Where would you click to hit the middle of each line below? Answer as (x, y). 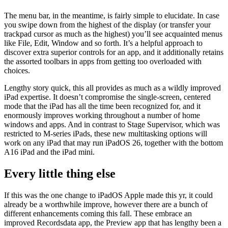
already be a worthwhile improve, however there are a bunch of (106, 205)
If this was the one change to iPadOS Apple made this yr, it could (108, 195)
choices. (17, 71)
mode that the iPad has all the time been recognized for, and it (102, 106)
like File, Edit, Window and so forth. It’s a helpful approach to (103, 43)
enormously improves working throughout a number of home (102, 116)
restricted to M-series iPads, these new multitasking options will (106, 134)
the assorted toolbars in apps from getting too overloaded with (103, 62)
